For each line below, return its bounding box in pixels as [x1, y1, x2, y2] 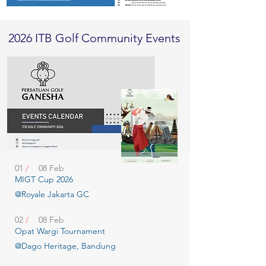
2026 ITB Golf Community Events [8, 31, 180, 45]
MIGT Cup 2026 [15, 174, 73, 185]
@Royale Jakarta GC [15, 189, 89, 199]
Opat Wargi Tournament [15, 226, 105, 236]
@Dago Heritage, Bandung [15, 240, 116, 251]
